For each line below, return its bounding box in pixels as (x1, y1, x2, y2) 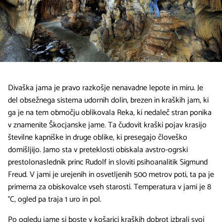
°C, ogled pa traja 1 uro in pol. (8, 193, 102, 207)
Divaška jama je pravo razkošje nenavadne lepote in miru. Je (8, 81, 203, 95)
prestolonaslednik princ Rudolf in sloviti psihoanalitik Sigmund (8, 156, 208, 169)
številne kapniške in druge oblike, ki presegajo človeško (8, 131, 187, 145)
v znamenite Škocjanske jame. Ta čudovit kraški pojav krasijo (8, 118, 207, 132)
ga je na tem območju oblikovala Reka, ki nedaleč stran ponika (8, 106, 212, 120)
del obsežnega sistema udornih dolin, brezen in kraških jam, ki (8, 94, 209, 108)
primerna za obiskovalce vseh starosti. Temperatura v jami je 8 (8, 180, 211, 194)
